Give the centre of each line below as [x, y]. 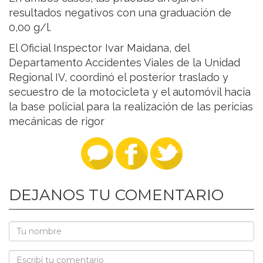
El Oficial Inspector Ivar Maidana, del [99, 48]
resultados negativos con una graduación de [120, 12]
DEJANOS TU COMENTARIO [116, 195]
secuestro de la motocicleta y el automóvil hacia [130, 92]
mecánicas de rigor [57, 121]
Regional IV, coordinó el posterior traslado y [119, 77]
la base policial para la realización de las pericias [131, 106]
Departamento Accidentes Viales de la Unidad [124, 62]
